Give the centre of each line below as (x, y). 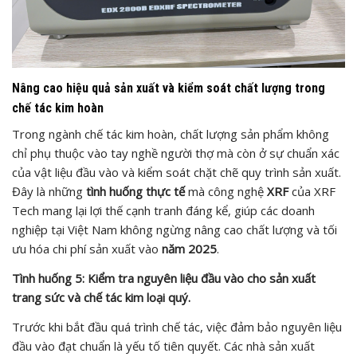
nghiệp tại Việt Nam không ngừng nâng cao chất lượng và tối (175, 229)
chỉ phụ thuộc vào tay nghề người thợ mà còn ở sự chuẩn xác (176, 153)
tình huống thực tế (135, 191)
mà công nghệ (226, 191)
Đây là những (49, 191)
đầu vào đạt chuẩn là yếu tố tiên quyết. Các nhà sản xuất (163, 345)
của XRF (312, 191)
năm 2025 (189, 248)
